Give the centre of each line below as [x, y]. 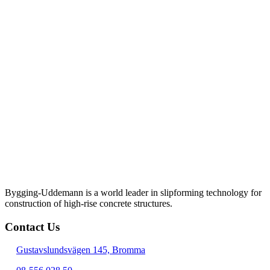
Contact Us [32, 227]
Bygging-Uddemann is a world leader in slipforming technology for [133, 192]
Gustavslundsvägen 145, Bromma [81, 250]
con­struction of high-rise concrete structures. [89, 203]
